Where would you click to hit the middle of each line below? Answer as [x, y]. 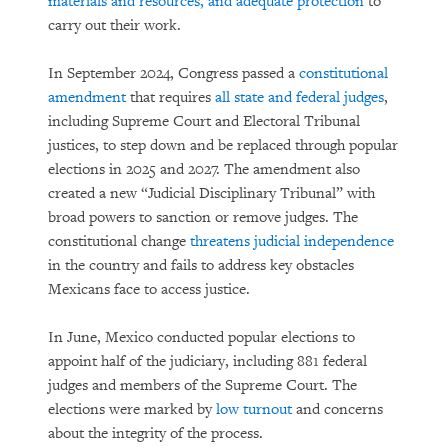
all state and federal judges [299, 97]
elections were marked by [132, 409]
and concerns [337, 409]
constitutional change [119, 241]
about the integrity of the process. [155, 433]
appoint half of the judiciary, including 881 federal [207, 361]
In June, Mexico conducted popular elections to [201, 337]
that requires [170, 97]
